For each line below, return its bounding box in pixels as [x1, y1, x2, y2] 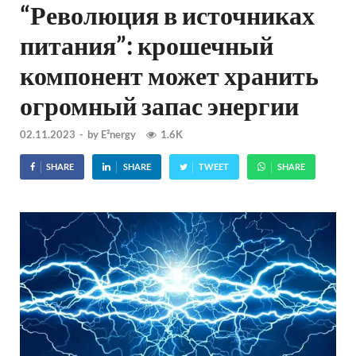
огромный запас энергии [20, 90, 299, 122]
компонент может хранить [20, 60, 319, 91]
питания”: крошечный [20, 29, 273, 61]
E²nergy [101, 127, 136, 141]
